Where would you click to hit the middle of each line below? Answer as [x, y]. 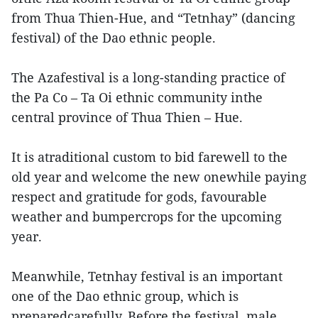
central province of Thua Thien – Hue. [127, 117]
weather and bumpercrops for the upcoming [147, 217]
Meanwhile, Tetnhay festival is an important [147, 276]
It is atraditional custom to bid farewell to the [149, 157]
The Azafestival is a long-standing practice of [148, 78]
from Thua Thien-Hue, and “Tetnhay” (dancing [153, 18]
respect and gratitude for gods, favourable [139, 197]
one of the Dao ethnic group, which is [125, 296]
